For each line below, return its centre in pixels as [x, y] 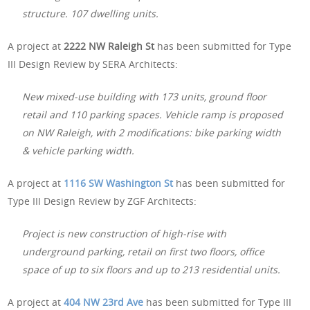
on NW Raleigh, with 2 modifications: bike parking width [152, 132]
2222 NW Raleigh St [109, 46]
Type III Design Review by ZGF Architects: [102, 201]
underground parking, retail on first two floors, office [144, 251]
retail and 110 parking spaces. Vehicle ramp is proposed [153, 114]
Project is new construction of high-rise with [125, 233]
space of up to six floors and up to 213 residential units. [152, 269]
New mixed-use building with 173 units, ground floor [145, 96]
